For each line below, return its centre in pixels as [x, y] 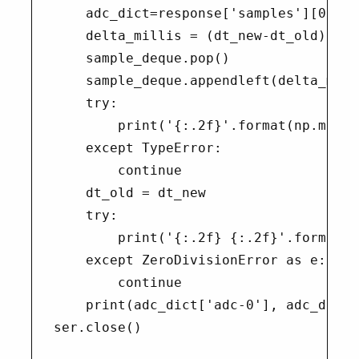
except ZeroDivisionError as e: [190, 260]
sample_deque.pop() [141, 58]
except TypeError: [137, 148]
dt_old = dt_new [129, 193]
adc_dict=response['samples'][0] [194, 13]
